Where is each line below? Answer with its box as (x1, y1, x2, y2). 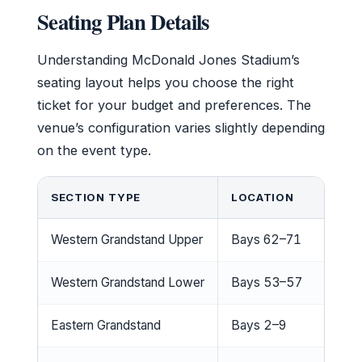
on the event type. (37, 141, 151, 158)
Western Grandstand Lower (51, 274, 204, 290)
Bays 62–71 (231, 231, 301, 247)
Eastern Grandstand (51, 317, 161, 333)
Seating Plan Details (37, 5, 209, 37)
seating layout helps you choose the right (37, 74, 294, 90)
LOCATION (231, 190, 294, 204)
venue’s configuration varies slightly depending (37, 119, 325, 136)
